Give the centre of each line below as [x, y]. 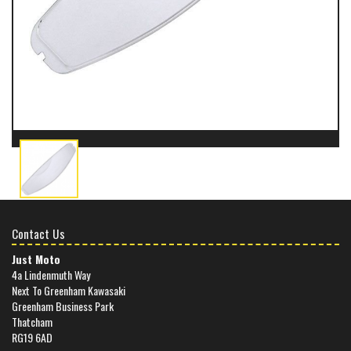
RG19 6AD [32, 337]
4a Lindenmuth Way [51, 274]
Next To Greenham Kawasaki [69, 290]
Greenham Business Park [63, 306]
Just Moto [36, 259]
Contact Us [38, 234]
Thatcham [32, 321]
